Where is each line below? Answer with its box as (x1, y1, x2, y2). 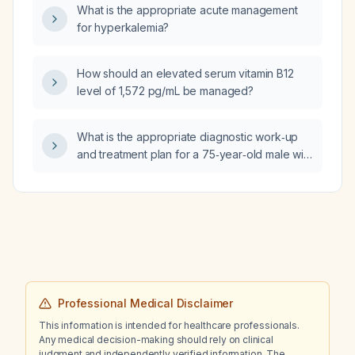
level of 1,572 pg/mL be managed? (77, 84, 254, 97)
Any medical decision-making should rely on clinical (39, 334, 273, 345)
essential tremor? (77, 165, 164, 178)
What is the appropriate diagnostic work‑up (77, 130, 299, 143)
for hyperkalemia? (77, 21, 170, 34)
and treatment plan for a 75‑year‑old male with (77, 147, 313, 161)
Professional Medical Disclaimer (58, 296, 234, 310)
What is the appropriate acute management (77, 3, 298, 17)
